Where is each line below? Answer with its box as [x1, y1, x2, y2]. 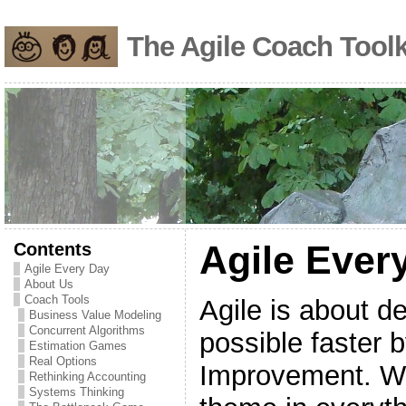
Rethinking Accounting [28, 370, 146, 383]
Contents [13, 238, 92, 259]
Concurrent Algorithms [28, 324, 145, 337]
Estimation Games [28, 339, 127, 353]
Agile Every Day [24, 262, 110, 275]
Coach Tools [24, 293, 90, 306]
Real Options [28, 354, 97, 368]
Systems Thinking [28, 385, 124, 399]
